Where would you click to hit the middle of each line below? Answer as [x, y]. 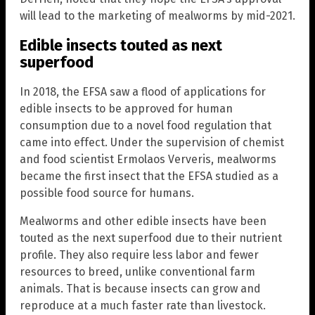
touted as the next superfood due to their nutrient [151, 238]
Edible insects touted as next [121, 45]
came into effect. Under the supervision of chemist [152, 143]
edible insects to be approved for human [126, 109]
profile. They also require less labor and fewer [139, 255]
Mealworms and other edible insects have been [143, 221]
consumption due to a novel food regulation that [146, 126]
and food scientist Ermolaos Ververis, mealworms [148, 160]
